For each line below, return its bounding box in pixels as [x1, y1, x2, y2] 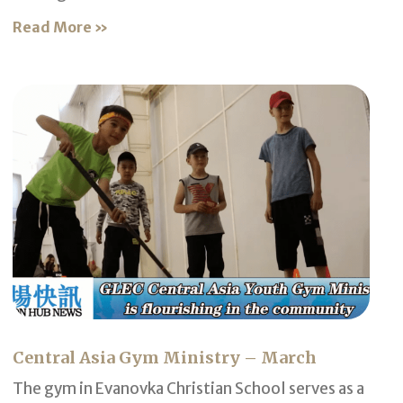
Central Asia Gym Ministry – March [13, 347, 318, 369]
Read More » [13, 17, 109, 36]
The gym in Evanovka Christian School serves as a [13, 379, 365, 399]
